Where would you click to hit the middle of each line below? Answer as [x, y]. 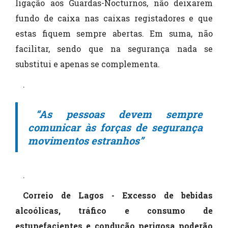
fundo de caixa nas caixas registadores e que [114, 18]
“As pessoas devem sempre [119, 114]
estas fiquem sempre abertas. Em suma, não [114, 33]
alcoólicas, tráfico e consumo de [114, 210]
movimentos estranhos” [86, 140]
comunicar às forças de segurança [115, 127]
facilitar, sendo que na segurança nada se [114, 49]
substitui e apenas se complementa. [88, 64]
